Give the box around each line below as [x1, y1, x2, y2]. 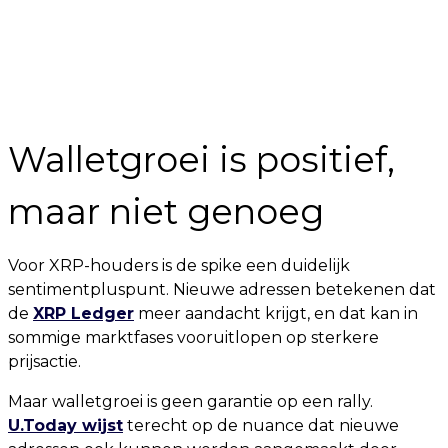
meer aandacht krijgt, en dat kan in [134, 304, 418, 324]
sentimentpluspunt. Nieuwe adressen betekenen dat [8, 280, 436, 300]
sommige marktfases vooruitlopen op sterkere [8, 328, 379, 348]
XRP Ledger [33, 304, 134, 324]
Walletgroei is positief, [8, 138, 395, 182]
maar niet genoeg [8, 190, 324, 234]
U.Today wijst [8, 416, 123, 436]
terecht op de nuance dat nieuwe [123, 416, 399, 436]
